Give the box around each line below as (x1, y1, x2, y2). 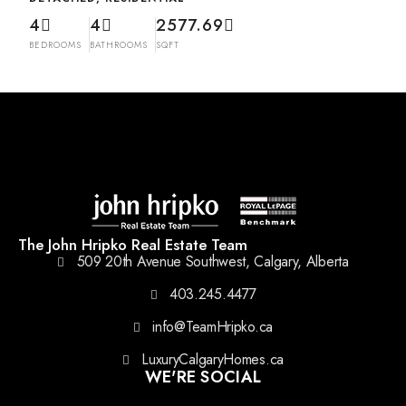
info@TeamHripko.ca (152, 316, 273, 337)
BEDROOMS (29, 38, 82, 52)
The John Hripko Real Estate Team (18, 234, 247, 256)
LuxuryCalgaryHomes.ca (141, 349, 284, 370)
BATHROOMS (90, 38, 148, 52)
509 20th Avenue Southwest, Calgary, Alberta (76, 251, 349, 272)
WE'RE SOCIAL (144, 365, 262, 389)
